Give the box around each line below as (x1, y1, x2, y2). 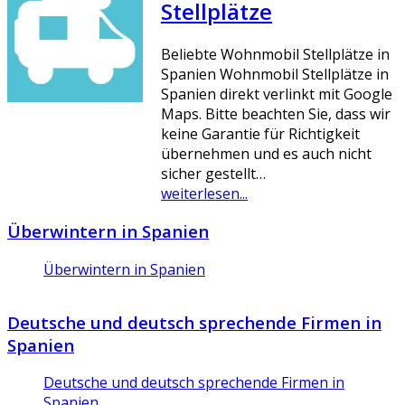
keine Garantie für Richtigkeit (161, 123, 360, 144)
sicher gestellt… (161, 163, 266, 184)
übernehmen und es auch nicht (161, 143, 372, 164)
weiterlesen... (161, 183, 248, 203)
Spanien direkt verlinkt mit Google (161, 83, 392, 104)
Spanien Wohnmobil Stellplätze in (161, 63, 389, 84)
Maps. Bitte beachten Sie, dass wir (161, 103, 391, 124)
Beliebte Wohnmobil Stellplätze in (161, 43, 390, 64)
